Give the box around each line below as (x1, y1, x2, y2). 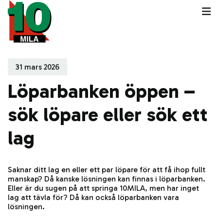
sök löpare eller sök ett (8, 103, 208, 126)
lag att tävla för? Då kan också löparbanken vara (8, 193, 179, 202)
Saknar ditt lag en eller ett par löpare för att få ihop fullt (8, 165, 205, 174)
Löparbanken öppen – (8, 79, 195, 103)
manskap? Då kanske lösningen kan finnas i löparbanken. (8, 174, 205, 183)
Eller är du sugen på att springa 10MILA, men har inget (8, 183, 199, 193)
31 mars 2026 (16, 62, 59, 72)
